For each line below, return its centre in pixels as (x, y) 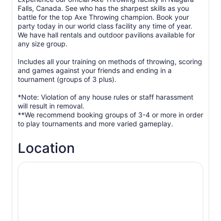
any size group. (43, 44)
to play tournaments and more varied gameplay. (95, 124)
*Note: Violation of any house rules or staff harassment (106, 97)
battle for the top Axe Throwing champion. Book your (103, 17)
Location (46, 148)
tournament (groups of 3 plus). (67, 79)
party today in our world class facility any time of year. (105, 26)
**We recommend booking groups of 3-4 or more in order (110, 115)
